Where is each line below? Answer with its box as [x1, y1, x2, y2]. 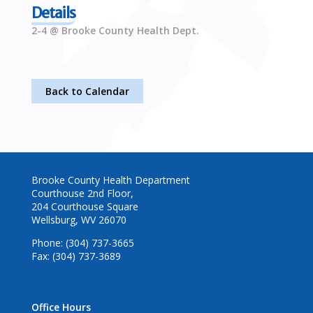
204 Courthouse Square [31, 200, 138, 214]
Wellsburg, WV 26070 [31, 213, 126, 227]
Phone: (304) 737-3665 [31, 236, 134, 250]
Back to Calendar [45, 85, 129, 99]
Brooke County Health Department [31, 173, 190, 187]
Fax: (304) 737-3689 [31, 249, 121, 263]
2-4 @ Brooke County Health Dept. [31, 24, 199, 38]
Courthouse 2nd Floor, [31, 187, 133, 201]
